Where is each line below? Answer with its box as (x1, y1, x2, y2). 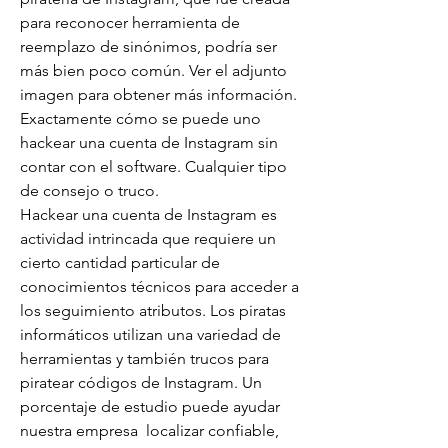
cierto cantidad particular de (20, 253, 220, 272)
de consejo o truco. (20, 181, 159, 200)
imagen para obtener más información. (20, 85, 297, 104)
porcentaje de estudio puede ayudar (20, 397, 280, 416)
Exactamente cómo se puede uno (20, 109, 261, 128)
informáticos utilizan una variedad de (20, 325, 281, 344)
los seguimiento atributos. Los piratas (20, 301, 286, 320)
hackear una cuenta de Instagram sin (20, 133, 278, 152)
